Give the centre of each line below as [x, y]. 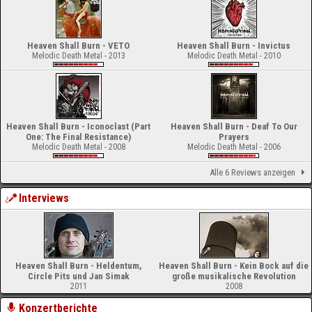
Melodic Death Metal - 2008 [78, 147]
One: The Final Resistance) [78, 137]
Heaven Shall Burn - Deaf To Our [234, 126]
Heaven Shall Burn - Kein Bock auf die [234, 266]
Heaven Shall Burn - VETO [78, 46]
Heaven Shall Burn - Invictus [234, 46]
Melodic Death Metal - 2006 [234, 147]
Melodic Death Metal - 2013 [78, 56]
